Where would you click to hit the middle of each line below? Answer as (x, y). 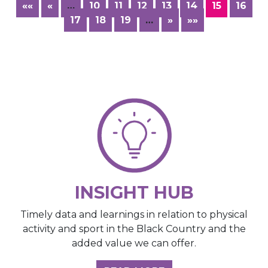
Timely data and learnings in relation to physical (134, 215)
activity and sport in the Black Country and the (134, 229)
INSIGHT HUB (134, 193)
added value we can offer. (134, 243)
